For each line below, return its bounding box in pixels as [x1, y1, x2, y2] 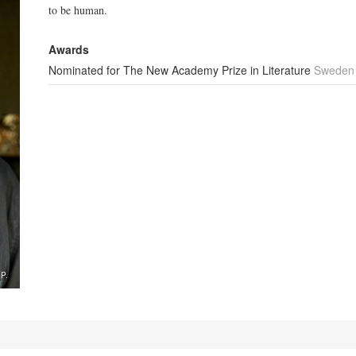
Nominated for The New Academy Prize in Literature [48, 62, 315, 78]
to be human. [48, 2, 108, 17]
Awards [48, 41, 90, 57]
